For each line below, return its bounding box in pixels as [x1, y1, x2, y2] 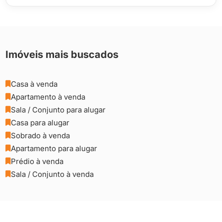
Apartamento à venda [11, 92, 86, 102]
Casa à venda [11, 79, 58, 89]
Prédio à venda [11, 157, 64, 166]
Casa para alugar [11, 118, 70, 127]
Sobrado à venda [11, 131, 70, 140]
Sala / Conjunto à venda [11, 169, 94, 179]
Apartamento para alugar [11, 144, 98, 153]
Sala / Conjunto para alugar [11, 105, 106, 114]
